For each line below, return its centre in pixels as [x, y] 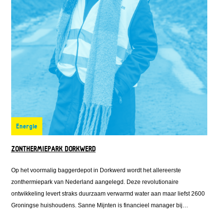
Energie [27, 127]
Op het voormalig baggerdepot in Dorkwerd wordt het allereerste [96, 171]
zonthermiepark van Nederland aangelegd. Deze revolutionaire [95, 182]
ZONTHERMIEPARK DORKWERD [53, 149]
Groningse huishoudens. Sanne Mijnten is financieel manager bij [97, 206]
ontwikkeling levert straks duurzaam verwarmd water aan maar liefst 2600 [108, 194]
